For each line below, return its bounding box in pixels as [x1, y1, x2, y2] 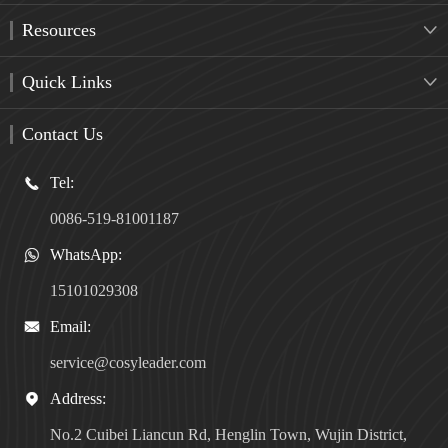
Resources [22, 19, 96, 40]
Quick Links [22, 71, 112, 92]
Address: [50, 389, 106, 407]
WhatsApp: [50, 245, 122, 263]
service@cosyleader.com [50, 353, 206, 371]
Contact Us [22, 123, 103, 144]
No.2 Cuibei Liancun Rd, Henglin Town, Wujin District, [50, 425, 407, 443]
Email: [50, 317, 91, 335]
